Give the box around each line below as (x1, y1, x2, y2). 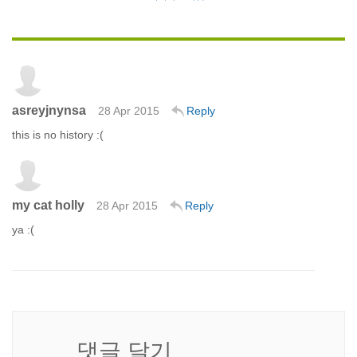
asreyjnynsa (12, 103, 86, 117)
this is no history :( (12, 127, 104, 141)
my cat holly (12, 198, 84, 212)
